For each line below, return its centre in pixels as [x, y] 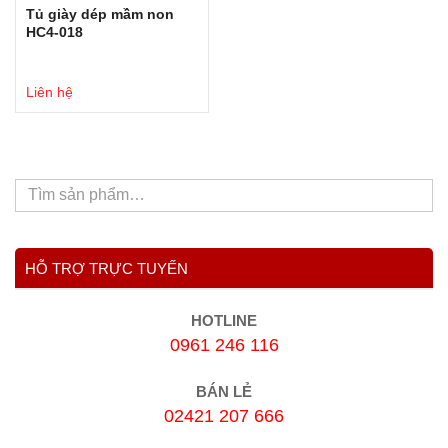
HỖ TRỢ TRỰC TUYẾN [106, 268]
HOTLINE [224, 320]
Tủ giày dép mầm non [100, 13]
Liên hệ [49, 91]
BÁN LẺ [224, 391]
